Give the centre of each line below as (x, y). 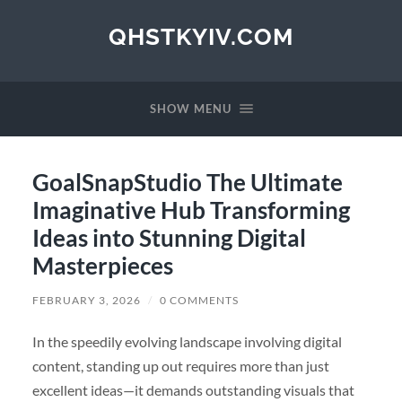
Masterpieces (102, 265)
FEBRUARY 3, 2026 (86, 300)
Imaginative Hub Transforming (191, 210)
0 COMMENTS (199, 300)
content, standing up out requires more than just (180, 365)
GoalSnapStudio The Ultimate (187, 182)
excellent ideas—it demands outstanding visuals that (193, 389)
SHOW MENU (190, 109)
